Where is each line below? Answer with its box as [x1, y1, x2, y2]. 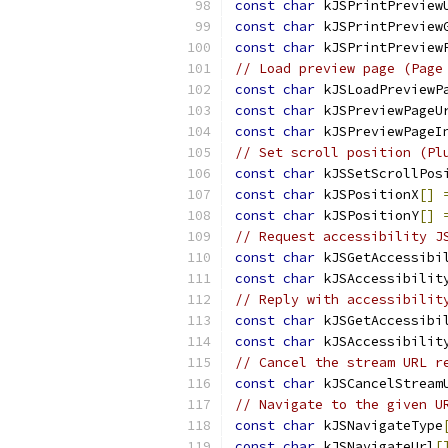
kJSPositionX [315, 186, 419, 203]
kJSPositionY [315, 207, 419, 224]
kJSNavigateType [315, 417, 443, 434]
